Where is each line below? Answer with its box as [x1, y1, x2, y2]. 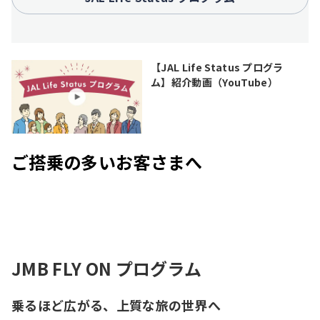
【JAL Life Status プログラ [151, 59, 284, 74]
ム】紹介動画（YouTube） [151, 74, 278, 89]
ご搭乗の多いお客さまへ [11, 149, 203, 174]
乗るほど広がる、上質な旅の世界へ [11, 295, 221, 314]
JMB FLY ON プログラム [11, 255, 202, 281]
